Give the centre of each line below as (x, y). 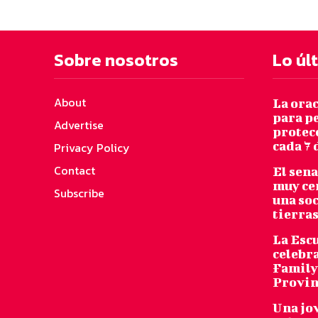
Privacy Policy (92, 147)
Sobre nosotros (116, 60)
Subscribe (79, 193)
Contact (75, 170)
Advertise (79, 125)
